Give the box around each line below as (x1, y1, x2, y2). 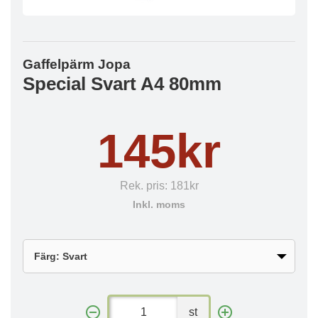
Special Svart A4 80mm (23, 74, 221, 94)
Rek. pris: (119, 180, 170, 192)
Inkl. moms (133, 199, 185, 210)
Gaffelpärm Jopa (23, 57, 131, 72)
